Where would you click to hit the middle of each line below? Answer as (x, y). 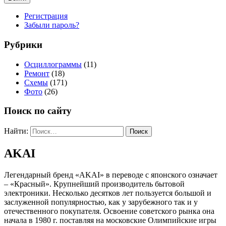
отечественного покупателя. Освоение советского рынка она (109, 211)
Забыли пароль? (52, 25)
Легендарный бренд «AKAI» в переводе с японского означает (111, 175)
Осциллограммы (53, 64)
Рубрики (23, 44)
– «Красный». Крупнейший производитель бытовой (94, 184)
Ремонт (37, 73)
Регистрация (46, 16)
